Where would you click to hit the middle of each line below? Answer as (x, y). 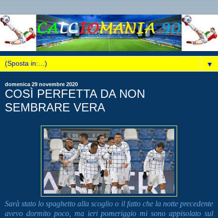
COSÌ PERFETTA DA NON (75, 93)
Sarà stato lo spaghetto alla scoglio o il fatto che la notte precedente (109, 204)
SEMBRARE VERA (55, 107)
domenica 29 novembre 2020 (41, 84)
